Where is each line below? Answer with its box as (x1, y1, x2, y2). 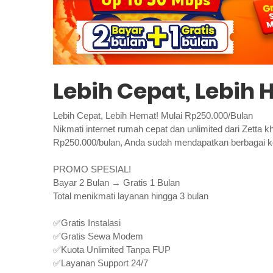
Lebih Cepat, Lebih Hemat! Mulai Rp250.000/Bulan (53, 110, 253, 121)
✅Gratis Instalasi (53, 217, 121, 228)
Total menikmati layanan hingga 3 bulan (53, 190, 208, 201)
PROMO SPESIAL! (53, 163, 131, 174)
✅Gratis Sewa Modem (53, 230, 143, 241)
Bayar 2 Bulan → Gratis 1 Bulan (53, 177, 180, 188)
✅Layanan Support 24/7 (53, 257, 148, 268)
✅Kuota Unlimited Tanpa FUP (53, 244, 171, 255)
